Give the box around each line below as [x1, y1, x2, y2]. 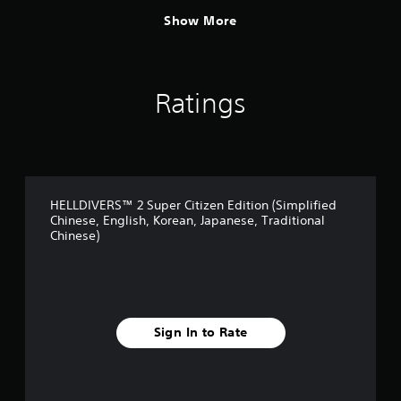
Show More [164, 13, 237, 30]
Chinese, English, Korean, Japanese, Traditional [50, 211, 325, 228]
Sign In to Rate [153, 324, 248, 341]
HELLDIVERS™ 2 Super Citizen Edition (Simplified [50, 196, 337, 213]
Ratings [155, 87, 246, 119]
